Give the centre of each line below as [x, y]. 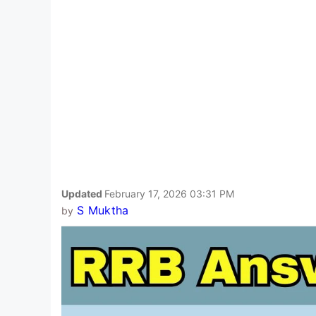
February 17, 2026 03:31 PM [169, 193]
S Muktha [103, 210]
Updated [83, 193]
